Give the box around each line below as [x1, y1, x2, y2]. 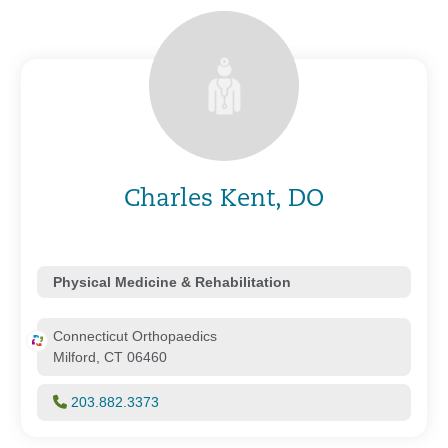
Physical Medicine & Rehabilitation [53, 273, 291, 290]
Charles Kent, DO [124, 187, 324, 212]
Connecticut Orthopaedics [53, 327, 217, 344]
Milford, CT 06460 [53, 348, 167, 365]
